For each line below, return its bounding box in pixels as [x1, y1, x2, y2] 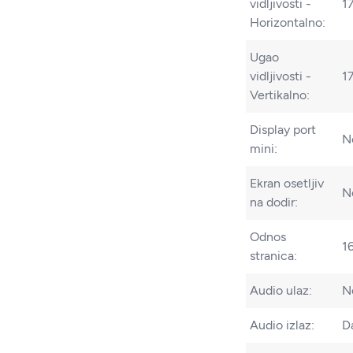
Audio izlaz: [250, 318, 314, 333]
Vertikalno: [250, 87, 310, 103]
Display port [250, 122, 316, 138]
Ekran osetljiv [250, 176, 324, 191]
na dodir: [250, 195, 298, 210]
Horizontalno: [250, 15, 325, 31]
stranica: [250, 248, 297, 264]
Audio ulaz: [250, 283, 312, 299]
